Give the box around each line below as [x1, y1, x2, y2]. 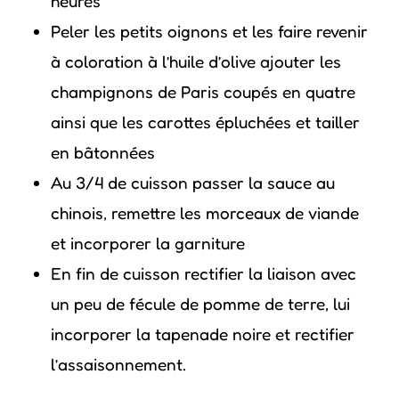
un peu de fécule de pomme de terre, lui [50, 293, 350, 313]
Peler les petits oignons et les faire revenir [50, 20, 368, 41]
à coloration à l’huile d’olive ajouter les [50, 51, 341, 71]
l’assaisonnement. [50, 354, 186, 374]
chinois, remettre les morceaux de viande [50, 202, 359, 223]
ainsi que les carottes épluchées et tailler [50, 111, 360, 132]
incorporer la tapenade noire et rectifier [50, 323, 354, 344]
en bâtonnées [50, 142, 155, 162]
